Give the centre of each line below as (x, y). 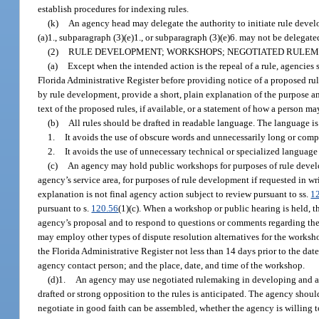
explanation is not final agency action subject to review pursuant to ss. (174, 194)
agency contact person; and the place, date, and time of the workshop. (172, 265)
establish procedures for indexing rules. (114, 9)
